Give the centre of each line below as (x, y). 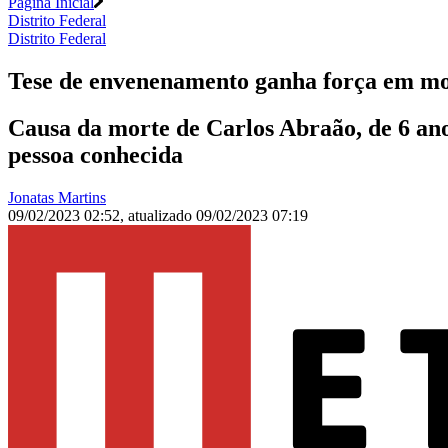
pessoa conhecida (95, 155)
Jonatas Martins (57, 198)
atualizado (162, 216)
